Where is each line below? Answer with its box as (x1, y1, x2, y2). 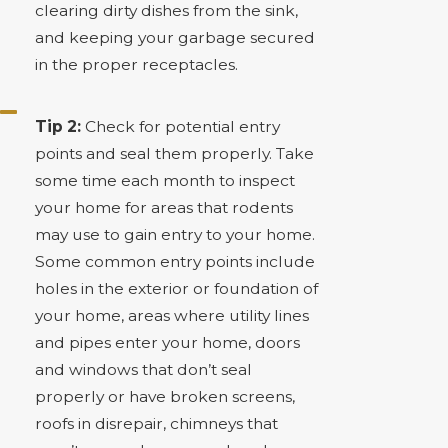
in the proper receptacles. (34, 55, 238, 75)
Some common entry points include (34, 251, 315, 271)
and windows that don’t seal (34, 359, 252, 379)
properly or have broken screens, (34, 386, 295, 406)
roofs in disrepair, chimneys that (34, 413, 278, 433)
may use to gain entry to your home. (34, 224, 315, 244)
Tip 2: (34, 116, 85, 136)
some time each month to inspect (34, 170, 295, 190)
